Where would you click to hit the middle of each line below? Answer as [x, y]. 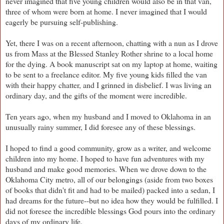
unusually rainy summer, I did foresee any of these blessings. [102, 126]
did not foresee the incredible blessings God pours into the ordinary [110, 210]
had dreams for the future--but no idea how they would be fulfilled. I [112, 200]
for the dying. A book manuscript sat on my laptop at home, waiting [111, 63]
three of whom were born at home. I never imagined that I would [106, 11]
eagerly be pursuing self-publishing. [63, 21]
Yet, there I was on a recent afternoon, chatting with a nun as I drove [112, 42]
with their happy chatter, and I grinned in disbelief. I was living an [108, 84]
